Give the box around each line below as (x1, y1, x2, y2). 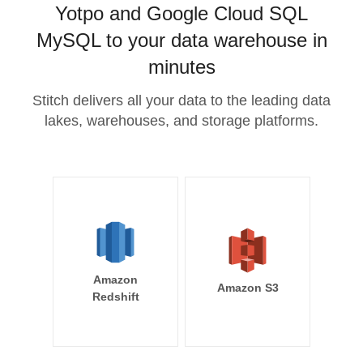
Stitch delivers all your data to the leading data (32, 92, 331, 109)
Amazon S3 (216, 281, 279, 294)
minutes (147, 56, 216, 78)
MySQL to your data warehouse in (36, 29, 327, 51)
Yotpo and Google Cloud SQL (55, 2, 308, 24)
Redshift (92, 290, 139, 303)
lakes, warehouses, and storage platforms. (45, 113, 318, 129)
